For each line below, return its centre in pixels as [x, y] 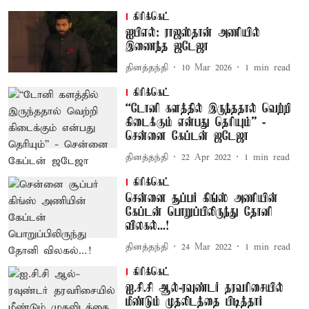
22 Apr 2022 [206, 157]
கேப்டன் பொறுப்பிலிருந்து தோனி [199, 212]
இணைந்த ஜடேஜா [167, 47]
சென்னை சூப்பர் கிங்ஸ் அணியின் [201, 199]
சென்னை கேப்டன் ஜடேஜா [187, 137]
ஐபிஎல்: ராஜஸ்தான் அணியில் [192, 33]
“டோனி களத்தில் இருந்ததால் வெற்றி [208, 109]
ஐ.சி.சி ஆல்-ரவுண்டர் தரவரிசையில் [204, 288]
